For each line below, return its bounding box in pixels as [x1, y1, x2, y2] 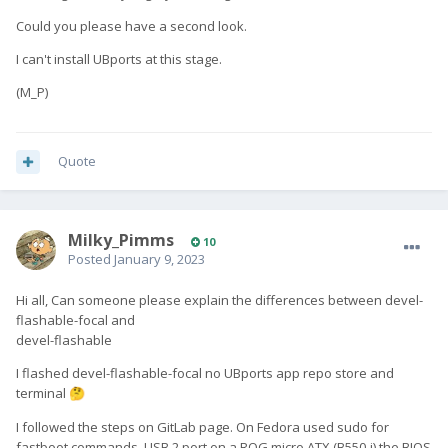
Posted [68, 250, 114, 269]
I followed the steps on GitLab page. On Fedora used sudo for [16, 418, 389, 437]
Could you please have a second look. [16, 17, 247, 36]
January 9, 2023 [114, 250, 205, 269]
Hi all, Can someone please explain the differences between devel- [16, 291, 423, 310]
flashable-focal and [16, 311, 147, 330]
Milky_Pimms [68, 229, 174, 252]
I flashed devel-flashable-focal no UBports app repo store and [16, 364, 394, 383]
